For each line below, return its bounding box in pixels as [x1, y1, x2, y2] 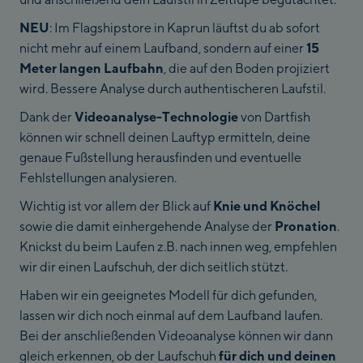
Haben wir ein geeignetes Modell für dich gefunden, [19, 287, 317, 304]
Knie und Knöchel [213, 198, 320, 215]
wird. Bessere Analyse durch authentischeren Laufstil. [19, 80, 326, 97]
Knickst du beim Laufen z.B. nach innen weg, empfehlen [19, 238, 337, 255]
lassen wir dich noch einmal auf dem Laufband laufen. [19, 307, 322, 324]
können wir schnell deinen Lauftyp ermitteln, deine [19, 129, 310, 146]
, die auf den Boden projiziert [164, 60, 330, 77]
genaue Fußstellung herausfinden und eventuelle [19, 149, 301, 166]
